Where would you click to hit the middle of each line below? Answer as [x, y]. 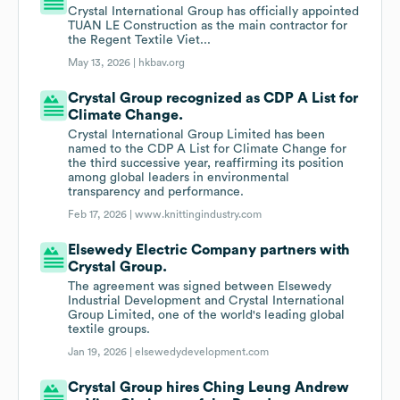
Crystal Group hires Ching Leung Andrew [209, 388]
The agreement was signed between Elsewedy [200, 287]
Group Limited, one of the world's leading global [207, 316]
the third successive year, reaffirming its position [206, 164]
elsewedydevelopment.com [202, 352]
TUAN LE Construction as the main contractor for [208, 26]
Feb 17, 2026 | [102, 215]
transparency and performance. [156, 192]
